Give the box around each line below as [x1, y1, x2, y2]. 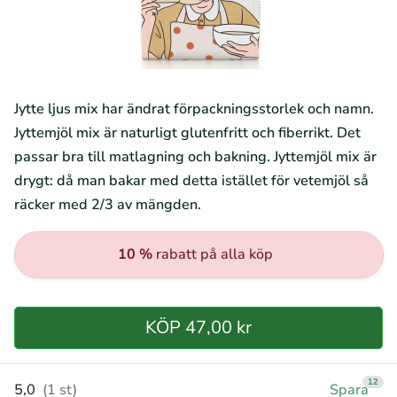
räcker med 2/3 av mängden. [14, 195, 201, 214]
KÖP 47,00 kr [145, 315, 252, 339]
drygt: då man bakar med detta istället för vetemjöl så [14, 171, 369, 191]
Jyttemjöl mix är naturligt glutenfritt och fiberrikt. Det [14, 123, 361, 143]
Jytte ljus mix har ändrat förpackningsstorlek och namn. [14, 99, 374, 119]
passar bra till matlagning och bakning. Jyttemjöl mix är [14, 147, 377, 167]
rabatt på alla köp [152, 245, 273, 264]
